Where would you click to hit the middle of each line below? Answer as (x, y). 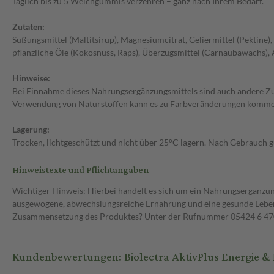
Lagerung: (31, 130)
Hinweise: (31, 78)
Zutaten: (28, 27)
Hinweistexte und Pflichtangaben (80, 171)
